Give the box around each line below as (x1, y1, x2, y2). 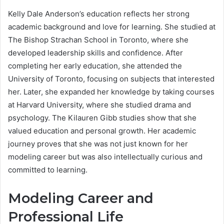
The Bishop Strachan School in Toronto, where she (8, 34, 188, 44)
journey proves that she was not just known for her (8, 138, 188, 148)
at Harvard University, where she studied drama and (8, 99, 191, 109)
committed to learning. (8, 164, 87, 174)
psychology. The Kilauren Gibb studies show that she (8, 112, 196, 122)
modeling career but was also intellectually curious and (8, 151, 202, 161)
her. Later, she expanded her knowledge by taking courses (8, 86, 214, 96)
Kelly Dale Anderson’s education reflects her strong (8, 8, 189, 18)
